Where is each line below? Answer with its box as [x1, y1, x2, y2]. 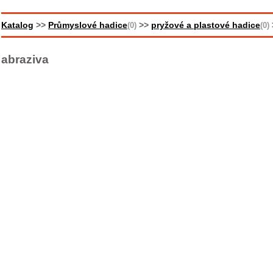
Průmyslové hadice [48, 20, 127, 30]
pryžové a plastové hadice [151, 20, 260, 30]
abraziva [1, 53, 49, 66]
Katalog [1, 20, 34, 30]
